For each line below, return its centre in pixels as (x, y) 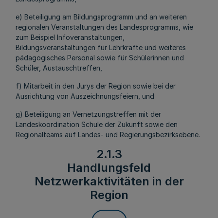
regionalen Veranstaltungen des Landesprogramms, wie (104, 27)
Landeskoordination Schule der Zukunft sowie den (97, 124)
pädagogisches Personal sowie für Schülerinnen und (100, 58)
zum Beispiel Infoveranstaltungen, (70, 37)
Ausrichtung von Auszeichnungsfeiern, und (85, 96)
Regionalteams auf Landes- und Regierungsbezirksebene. (108, 135)
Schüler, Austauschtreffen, (59, 68)
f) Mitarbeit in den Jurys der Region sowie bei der (96, 86)
